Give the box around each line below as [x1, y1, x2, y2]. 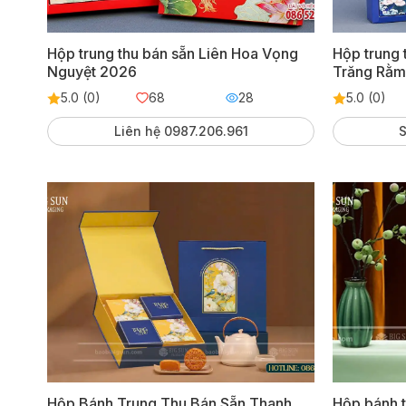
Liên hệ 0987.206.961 [113, 123, 248, 140]
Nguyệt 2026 [46, 63, 137, 82]
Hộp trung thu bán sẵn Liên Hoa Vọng [46, 44, 298, 63]
